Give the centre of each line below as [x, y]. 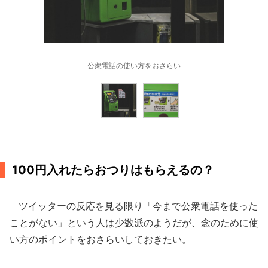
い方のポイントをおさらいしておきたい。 [100, 239]
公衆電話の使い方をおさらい [134, 66]
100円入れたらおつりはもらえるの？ [113, 170]
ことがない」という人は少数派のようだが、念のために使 [134, 223]
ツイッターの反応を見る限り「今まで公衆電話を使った [134, 206]
